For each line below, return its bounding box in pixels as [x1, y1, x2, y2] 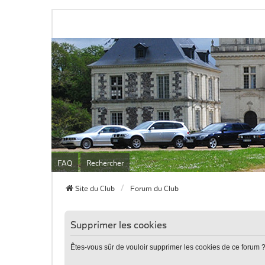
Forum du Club [130, 183, 179, 193]
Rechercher [86, 158, 124, 167]
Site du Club [75, 183, 115, 193]
